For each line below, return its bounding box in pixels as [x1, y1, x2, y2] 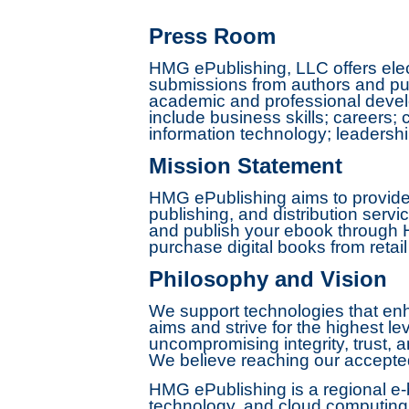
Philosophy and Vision [148, 267, 387, 291]
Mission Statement [148, 153, 342, 178]
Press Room [148, 24, 276, 48]
